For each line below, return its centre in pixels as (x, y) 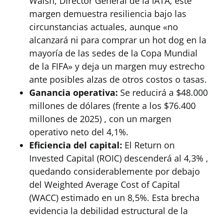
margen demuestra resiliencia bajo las (108, 14)
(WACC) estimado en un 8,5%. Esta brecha (114, 198)
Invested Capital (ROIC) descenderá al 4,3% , (119, 158)
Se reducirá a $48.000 (163, 92)
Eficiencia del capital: (76, 145)
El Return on (148, 145)
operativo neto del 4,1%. (79, 132)
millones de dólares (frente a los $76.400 (112, 106)
